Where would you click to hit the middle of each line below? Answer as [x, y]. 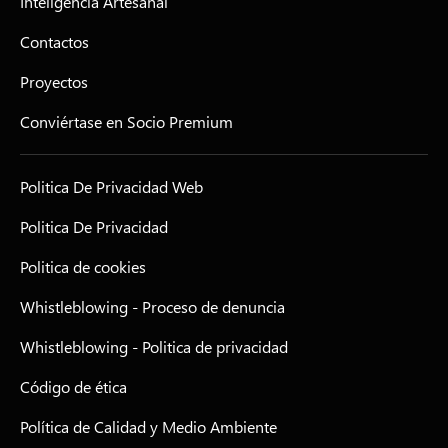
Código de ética [73, 386]
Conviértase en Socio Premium [126, 121]
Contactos [54, 41]
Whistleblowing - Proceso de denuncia [152, 306]
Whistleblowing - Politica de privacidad [154, 346]
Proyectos [54, 81]
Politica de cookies [83, 266]
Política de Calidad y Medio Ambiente [148, 426]
